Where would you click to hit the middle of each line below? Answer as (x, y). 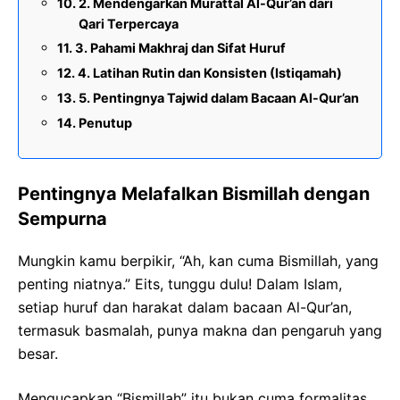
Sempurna (62, 219)
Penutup (105, 123)
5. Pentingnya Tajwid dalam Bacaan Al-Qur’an (218, 98)
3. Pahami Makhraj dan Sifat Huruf (180, 48)
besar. (38, 354)
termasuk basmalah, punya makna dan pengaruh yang (200, 331)
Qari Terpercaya (128, 24)
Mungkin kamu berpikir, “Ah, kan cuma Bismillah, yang (198, 261)
